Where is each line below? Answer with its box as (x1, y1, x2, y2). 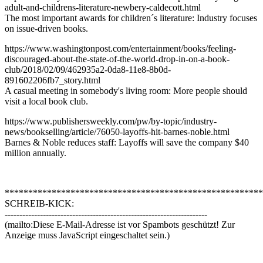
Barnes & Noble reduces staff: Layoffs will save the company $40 (5, 137, 249, 148)
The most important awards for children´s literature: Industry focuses (5, 13, 257, 23)
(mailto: (5, 220, 33, 230)
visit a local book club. (5, 96, 88, 107)
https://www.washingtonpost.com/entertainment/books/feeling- (5, 43, 236, 54)
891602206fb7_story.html (5, 75, 100, 86)
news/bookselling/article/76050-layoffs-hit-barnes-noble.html (5, 127, 230, 137)
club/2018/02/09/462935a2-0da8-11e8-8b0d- (5, 65, 171, 75)
